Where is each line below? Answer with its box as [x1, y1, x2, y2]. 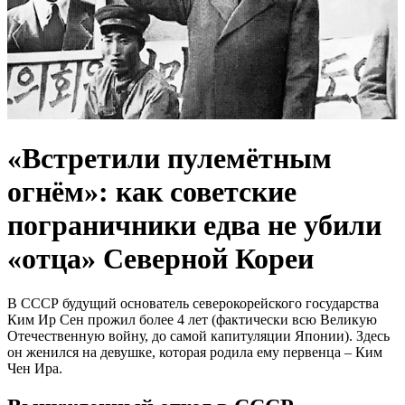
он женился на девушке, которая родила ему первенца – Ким [7, 344, 382, 360]
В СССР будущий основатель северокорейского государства [7, 295, 379, 311]
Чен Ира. [7, 360, 62, 376]
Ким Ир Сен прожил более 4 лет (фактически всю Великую [7, 311, 377, 327]
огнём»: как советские [7, 175, 297, 209]
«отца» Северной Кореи [7, 242, 314, 276]
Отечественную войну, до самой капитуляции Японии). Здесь [7, 327, 390, 344]
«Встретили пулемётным [7, 142, 332, 175]
